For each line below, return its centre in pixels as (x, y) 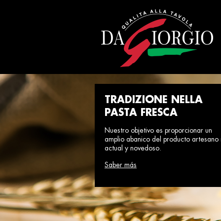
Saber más (121, 165)
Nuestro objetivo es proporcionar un (158, 130)
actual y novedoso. (133, 148)
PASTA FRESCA (141, 113)
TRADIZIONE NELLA (154, 100)
